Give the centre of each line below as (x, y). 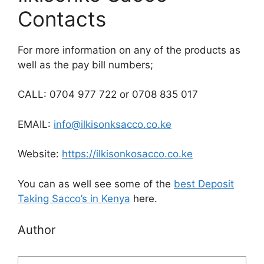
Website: (40, 154)
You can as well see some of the (96, 184)
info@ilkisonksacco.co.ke (113, 124)
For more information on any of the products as (129, 50)
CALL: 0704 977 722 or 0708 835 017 (108, 94)
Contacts (62, 19)
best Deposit (204, 184)
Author (37, 230)
